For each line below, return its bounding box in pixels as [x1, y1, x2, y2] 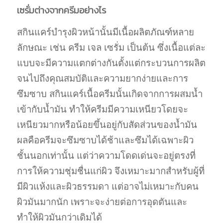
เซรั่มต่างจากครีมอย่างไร [16, 2, 106, 17]
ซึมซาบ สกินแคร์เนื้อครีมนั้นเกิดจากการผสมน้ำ [16, 88, 203, 99]
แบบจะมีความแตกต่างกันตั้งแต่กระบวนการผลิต [16, 57, 206, 68]
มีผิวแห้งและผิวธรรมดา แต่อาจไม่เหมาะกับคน [16, 181, 199, 192]
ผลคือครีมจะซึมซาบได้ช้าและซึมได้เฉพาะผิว [16, 134, 194, 145]
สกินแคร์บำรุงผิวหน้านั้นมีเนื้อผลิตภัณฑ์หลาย [16, 26, 194, 37]
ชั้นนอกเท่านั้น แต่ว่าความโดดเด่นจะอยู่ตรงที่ [16, 150, 196, 161]
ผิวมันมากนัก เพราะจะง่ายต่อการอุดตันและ [16, 196, 187, 207]
